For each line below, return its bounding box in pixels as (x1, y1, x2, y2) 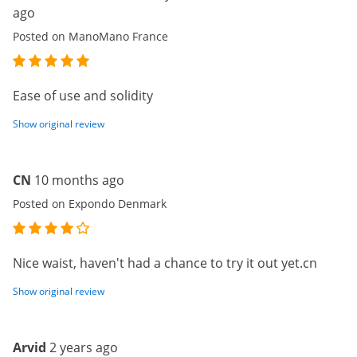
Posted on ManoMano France (13, 29, 168, 44)
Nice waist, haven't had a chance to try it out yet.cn (13, 254, 317, 272)
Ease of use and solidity (13, 87, 153, 104)
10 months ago (34, 171, 124, 189)
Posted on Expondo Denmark (13, 196, 167, 211)
